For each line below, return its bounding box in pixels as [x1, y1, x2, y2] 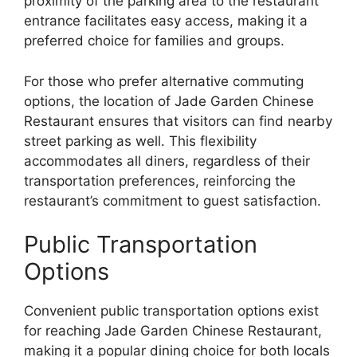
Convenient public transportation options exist [24, 303, 319, 319]
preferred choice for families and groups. [24, 33, 284, 49]
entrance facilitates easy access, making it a [24, 13, 308, 29]
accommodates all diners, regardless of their [24, 152, 310, 169]
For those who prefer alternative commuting [24, 73, 304, 89]
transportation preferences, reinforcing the [24, 172, 296, 189]
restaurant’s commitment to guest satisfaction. [24, 192, 321, 209]
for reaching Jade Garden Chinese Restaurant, [24, 323, 322, 339]
